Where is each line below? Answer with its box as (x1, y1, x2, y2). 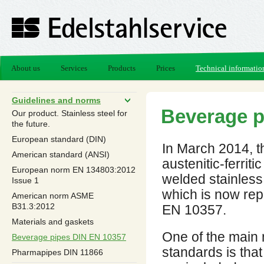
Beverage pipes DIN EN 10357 (12, 232, 126, 242)
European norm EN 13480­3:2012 (12, 165, 136, 174)
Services (61, 64, 87, 72)
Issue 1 (12, 176, 39, 185)
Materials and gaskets (12, 217, 94, 226)
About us (11, 64, 40, 72)
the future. (12, 119, 50, 128)
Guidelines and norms (12, 95, 101, 105)
